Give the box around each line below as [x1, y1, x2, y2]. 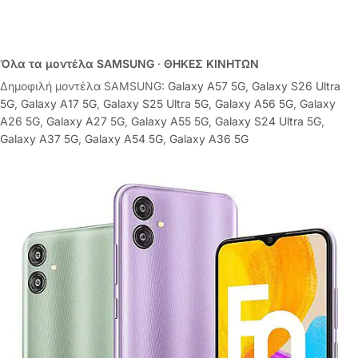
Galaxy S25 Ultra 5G [103, 97, 209, 111]
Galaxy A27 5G [46, 114, 125, 129]
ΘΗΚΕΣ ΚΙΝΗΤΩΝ [164, 57, 259, 71]
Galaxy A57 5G [168, 79, 245, 93]
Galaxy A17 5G [21, 97, 97, 111]
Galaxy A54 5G [85, 132, 163, 146]
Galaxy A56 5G [215, 97, 293, 111]
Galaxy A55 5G [131, 114, 209, 129]
